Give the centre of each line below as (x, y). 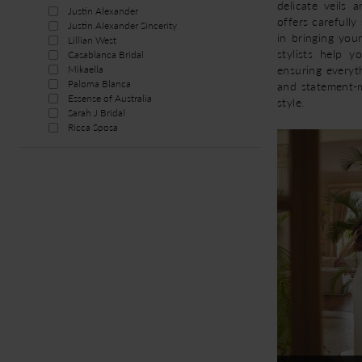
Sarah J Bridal (97, 113)
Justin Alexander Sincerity (122, 25)
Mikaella (86, 69)
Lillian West (92, 40)
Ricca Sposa (93, 127)
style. (291, 102)
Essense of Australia (110, 98)
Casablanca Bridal (106, 55)
